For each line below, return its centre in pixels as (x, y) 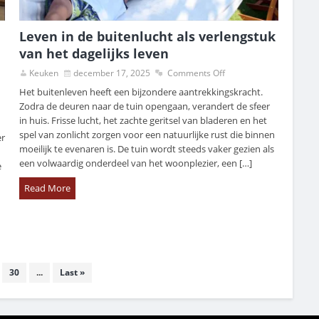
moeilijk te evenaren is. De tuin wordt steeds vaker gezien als (147, 149)
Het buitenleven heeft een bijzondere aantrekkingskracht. (141, 92)
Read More (48, 188)
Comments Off (197, 73)
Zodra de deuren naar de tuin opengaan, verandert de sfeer (145, 106)
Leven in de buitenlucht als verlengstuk (148, 37)
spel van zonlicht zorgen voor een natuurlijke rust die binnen (147, 135)
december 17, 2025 (112, 73)
